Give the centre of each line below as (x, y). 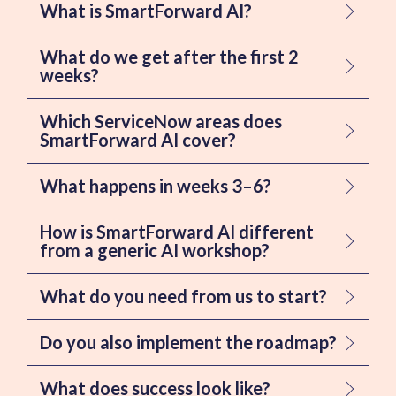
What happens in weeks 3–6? (156, 186)
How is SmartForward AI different (177, 232)
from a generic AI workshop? (155, 251)
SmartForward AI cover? (138, 140)
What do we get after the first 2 (169, 57)
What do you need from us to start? (183, 297)
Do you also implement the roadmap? (188, 343)
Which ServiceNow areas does (161, 122)
